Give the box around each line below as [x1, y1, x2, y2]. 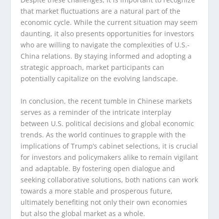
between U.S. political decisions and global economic [21, 118, 195, 128]
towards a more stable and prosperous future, [21, 186, 173, 196]
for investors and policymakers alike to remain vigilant [21, 152, 198, 162]
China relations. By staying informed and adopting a [21, 51, 192, 61]
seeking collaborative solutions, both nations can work [21, 175, 198, 184]
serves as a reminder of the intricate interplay [21, 107, 172, 117]
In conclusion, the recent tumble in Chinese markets [21, 96, 193, 106]
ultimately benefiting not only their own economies [21, 197, 188, 207]
